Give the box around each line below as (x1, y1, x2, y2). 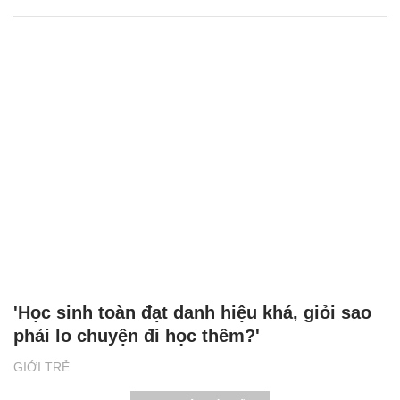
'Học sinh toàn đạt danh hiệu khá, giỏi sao (13, 303, 371, 323)
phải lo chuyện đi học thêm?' (13, 326, 260, 346)
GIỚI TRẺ (13, 360, 70, 375)
